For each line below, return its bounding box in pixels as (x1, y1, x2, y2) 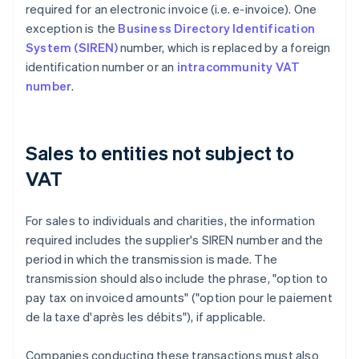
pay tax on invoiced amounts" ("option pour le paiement (26, 289, 333, 306)
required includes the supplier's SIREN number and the (26, 232, 324, 248)
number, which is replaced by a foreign (117, 39, 331, 56)
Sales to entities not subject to (26, 140, 295, 166)
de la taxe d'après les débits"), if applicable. (26, 309, 266, 325)
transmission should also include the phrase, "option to (26, 270, 329, 287)
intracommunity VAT (176, 58, 301, 75)
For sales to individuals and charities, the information (26, 212, 316, 229)
